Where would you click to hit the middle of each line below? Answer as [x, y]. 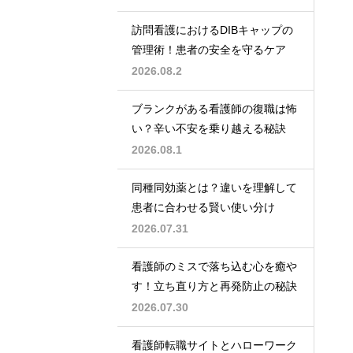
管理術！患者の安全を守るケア [209, 50]
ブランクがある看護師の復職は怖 [214, 109]
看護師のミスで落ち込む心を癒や [214, 267]
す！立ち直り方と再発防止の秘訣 [214, 286]
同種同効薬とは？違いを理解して [214, 188]
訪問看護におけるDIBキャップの [212, 30]
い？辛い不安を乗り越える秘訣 [209, 129]
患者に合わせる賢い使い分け [203, 208]
